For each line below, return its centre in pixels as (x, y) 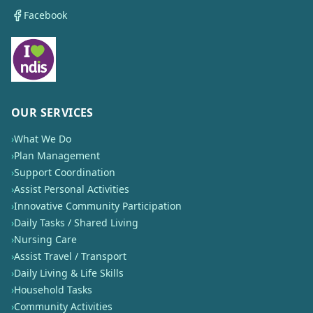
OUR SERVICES (52, 112)
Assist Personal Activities (72, 189)
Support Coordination (65, 172)
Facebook (45, 15)
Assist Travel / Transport (70, 256)
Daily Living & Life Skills (69, 273)
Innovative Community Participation (98, 206)
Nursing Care (45, 239)
